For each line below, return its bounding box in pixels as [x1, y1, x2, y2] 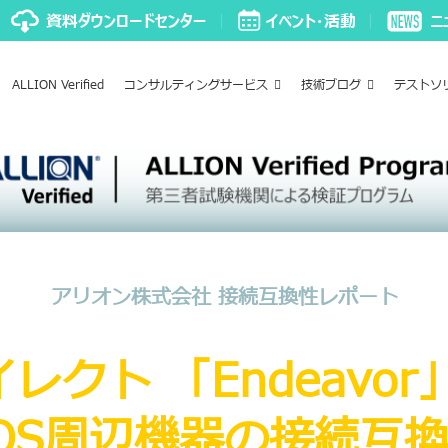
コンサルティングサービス [123, 76, 268, 94]
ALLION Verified [11, 76, 104, 94]
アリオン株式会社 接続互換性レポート [50, 282, 398, 313]
